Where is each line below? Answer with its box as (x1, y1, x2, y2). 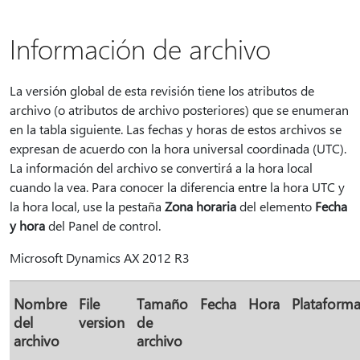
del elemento (236, 198, 315, 215)
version (79, 313, 125, 331)
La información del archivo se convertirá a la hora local (10, 159, 313, 176)
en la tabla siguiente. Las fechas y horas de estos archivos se (10, 121, 342, 137)
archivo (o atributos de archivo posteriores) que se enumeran (10, 101, 349, 118)
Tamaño (137, 294, 188, 313)
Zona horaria (165, 198, 236, 215)
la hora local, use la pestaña (10, 198, 165, 215)
